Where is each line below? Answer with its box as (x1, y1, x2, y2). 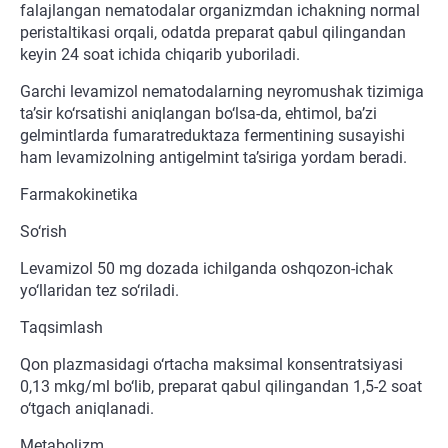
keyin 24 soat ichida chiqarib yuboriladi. (20, 45, 300, 65)
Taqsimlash (20, 318, 103, 338)
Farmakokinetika (20, 185, 138, 205)
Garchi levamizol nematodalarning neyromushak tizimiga (20, 82, 424, 102)
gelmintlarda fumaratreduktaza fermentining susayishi (20, 126, 405, 146)
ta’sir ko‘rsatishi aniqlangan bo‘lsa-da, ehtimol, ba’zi (20, 104, 377, 124)
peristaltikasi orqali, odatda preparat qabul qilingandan (20, 23, 406, 43)
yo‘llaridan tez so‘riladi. (20, 281, 179, 301)
